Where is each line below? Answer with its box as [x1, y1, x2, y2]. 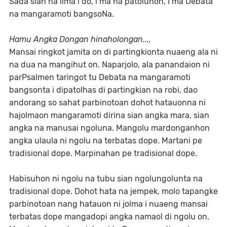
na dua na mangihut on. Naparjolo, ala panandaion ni [9, 60, 210, 69]
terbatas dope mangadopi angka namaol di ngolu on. [9, 212, 209, 221]
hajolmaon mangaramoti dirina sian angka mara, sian [9, 110, 209, 120]
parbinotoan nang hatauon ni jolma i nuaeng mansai [9, 199, 208, 209]
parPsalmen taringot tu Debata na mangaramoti [9, 72, 191, 82]
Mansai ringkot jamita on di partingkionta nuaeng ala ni [9, 47, 218, 57]
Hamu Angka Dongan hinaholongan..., [9, 34, 151, 44]
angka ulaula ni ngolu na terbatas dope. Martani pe [9, 136, 202, 145]
